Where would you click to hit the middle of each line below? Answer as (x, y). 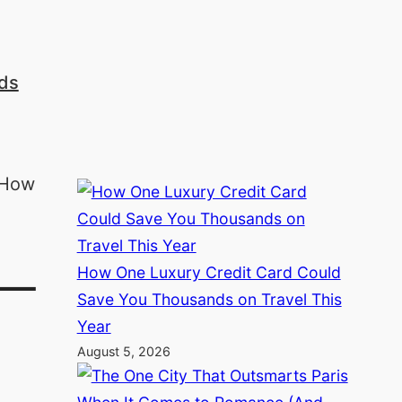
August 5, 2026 (123, 351)
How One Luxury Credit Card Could (209, 272)
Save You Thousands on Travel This (209, 299)
